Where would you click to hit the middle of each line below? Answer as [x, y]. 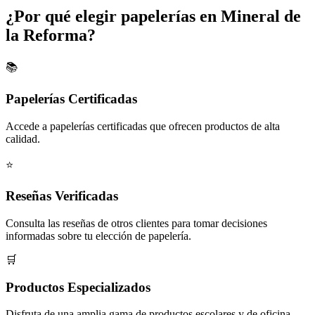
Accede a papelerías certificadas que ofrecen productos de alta [143, 126]
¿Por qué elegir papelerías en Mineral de [153, 17]
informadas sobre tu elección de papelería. [98, 236]
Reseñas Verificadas [62, 196]
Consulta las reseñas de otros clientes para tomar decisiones [136, 223]
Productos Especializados [78, 287]
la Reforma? [51, 36]
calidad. [23, 139]
